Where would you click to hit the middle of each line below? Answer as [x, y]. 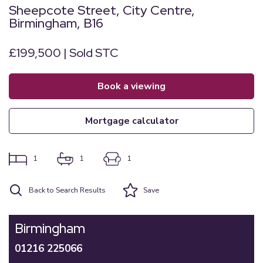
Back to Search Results [67, 190]
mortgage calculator [135, 121]
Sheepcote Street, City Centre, [102, 10]
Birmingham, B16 [56, 23]
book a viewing [135, 86]
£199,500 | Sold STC [63, 53]
